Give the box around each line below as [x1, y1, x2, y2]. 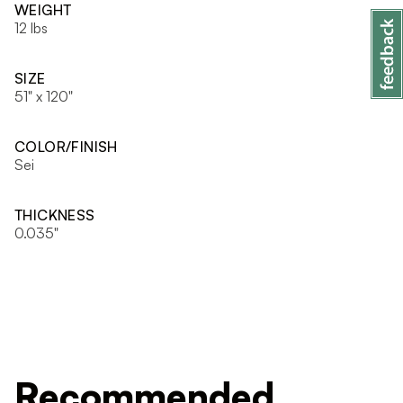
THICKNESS [14, 205, 95, 224]
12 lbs [14, 18, 48, 37]
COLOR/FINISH [14, 137, 118, 156]
